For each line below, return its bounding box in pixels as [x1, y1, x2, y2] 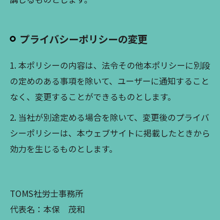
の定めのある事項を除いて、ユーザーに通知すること [10, 75, 209, 87]
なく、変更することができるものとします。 [10, 90, 176, 103]
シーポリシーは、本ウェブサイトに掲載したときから [10, 127, 210, 139]
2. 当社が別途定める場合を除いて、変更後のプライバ [10, 111, 209, 123]
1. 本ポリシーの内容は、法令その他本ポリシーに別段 [10, 59, 210, 71]
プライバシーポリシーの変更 [20, 31, 147, 46]
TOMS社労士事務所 [10, 187, 83, 199]
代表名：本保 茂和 [10, 203, 85, 215]
